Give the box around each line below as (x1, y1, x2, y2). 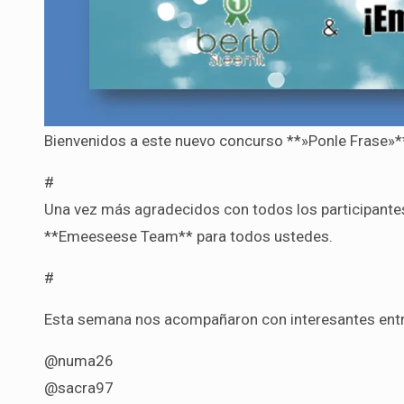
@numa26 (44, 351, 114, 370)
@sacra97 (44, 378, 114, 397)
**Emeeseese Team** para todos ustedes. (44, 226, 333, 245)
